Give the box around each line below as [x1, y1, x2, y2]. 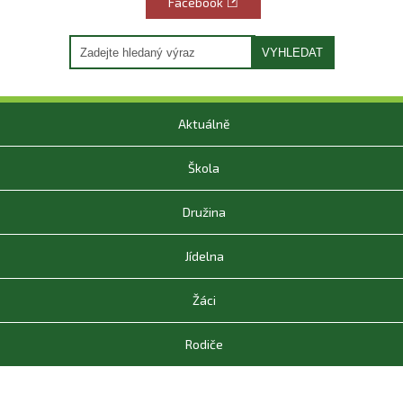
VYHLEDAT [262, 45, 323, 59]
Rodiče [184, 336, 223, 352]
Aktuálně [177, 116, 230, 131]
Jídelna [184, 248, 224, 264]
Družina [182, 204, 226, 219]
